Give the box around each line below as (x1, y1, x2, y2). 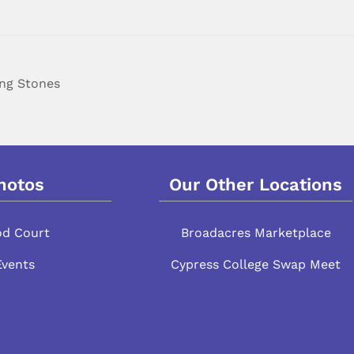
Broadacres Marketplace (180, 224, 331, 240)
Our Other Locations (169, 174, 343, 194)
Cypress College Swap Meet (171, 256, 341, 272)
